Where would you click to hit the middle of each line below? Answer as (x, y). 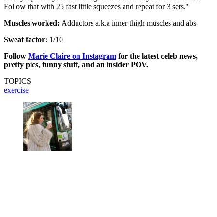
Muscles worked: (32, 23)
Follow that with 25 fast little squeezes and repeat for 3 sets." (96, 6)
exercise (16, 90)
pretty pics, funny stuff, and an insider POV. (76, 64)
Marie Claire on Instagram (72, 56)
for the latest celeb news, (157, 56)
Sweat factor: (27, 39)
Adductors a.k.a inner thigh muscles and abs (128, 23)
